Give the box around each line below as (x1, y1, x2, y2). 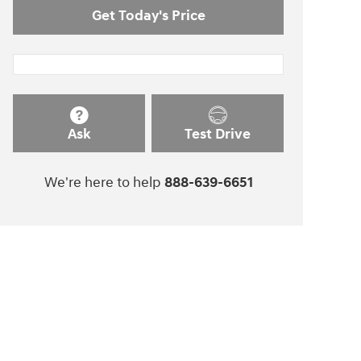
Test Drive (185, 124, 251, 143)
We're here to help (44, 173, 161, 193)
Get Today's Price (91, 6, 205, 25)
